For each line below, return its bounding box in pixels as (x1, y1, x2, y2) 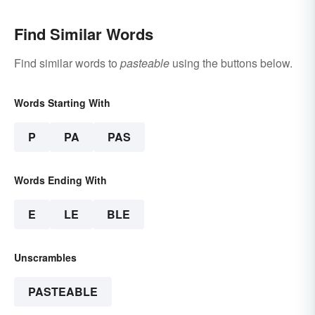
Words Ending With (14, 173, 107, 188)
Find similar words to (14, 55, 120, 72)
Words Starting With (14, 96, 110, 110)
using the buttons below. (169, 55, 292, 72)
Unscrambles (14, 250, 77, 265)
